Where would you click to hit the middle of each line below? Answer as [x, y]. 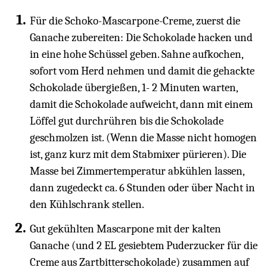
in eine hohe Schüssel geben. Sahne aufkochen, [136, 55]
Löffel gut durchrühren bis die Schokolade [127, 121]
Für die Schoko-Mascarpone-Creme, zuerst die [135, 21]
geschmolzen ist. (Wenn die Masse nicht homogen [143, 138]
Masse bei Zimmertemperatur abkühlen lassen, [137, 171]
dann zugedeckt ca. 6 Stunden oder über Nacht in [142, 188]
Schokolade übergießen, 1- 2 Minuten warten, [134, 88]
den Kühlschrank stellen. [87, 205]
